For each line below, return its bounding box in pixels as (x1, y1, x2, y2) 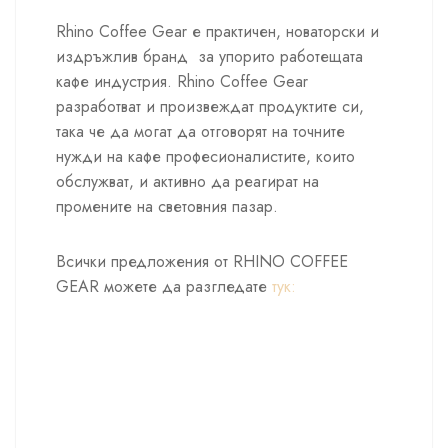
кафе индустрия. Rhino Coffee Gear (56, 70, 313, 94)
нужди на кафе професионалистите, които (56, 145, 355, 169)
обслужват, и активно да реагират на (56, 170, 319, 194)
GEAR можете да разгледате (56, 275, 272, 299)
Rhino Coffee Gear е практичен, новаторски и (56, 20, 379, 44)
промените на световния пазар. (56, 195, 278, 219)
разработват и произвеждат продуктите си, (56, 95, 364, 119)
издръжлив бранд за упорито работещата (56, 45, 363, 69)
